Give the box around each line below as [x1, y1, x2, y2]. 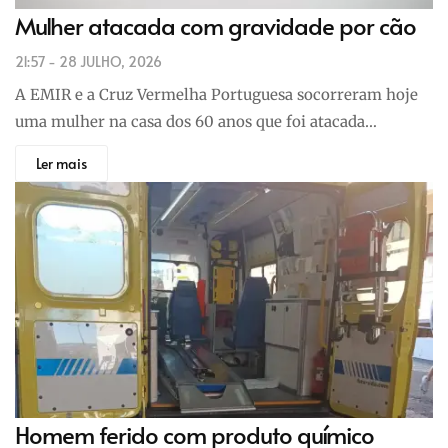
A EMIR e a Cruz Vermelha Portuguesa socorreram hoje [15, 84, 418, 104]
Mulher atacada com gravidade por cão [15, 8, 416, 42]
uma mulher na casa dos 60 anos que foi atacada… [15, 111, 377, 131]
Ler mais [36, 153, 87, 173]
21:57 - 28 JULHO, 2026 [15, 51, 162, 71]
